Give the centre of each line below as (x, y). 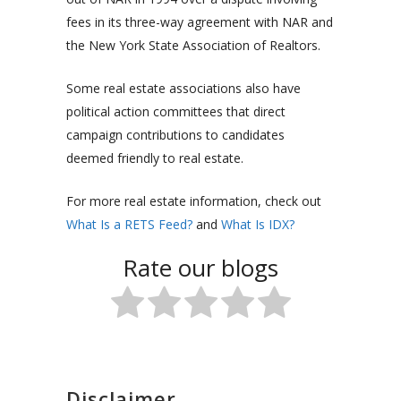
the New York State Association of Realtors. (193, 46)
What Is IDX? (258, 225)
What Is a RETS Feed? (129, 225)
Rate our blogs (200, 268)
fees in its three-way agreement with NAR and (200, 22)
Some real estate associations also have (183, 89)
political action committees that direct (176, 112)
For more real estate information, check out (194, 201)
